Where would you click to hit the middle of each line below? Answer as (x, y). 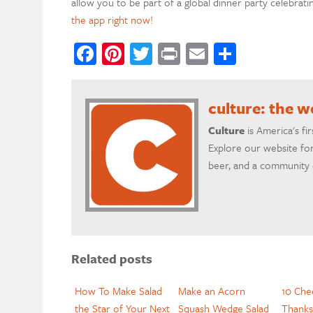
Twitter (184, 53)
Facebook (139, 53)
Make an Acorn (211, 290)
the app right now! (112, 19)
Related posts (111, 259)
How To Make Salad (118, 290)
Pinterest (164, 53)
